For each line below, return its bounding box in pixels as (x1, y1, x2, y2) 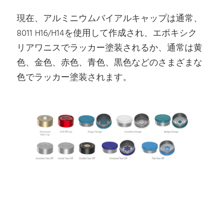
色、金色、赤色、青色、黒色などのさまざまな (17, 56, 203, 71)
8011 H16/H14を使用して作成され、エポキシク (17, 27, 197, 41)
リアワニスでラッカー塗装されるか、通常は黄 (17, 41, 203, 56)
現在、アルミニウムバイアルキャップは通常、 (17, 12, 203, 27)
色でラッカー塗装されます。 (17, 71, 132, 85)
